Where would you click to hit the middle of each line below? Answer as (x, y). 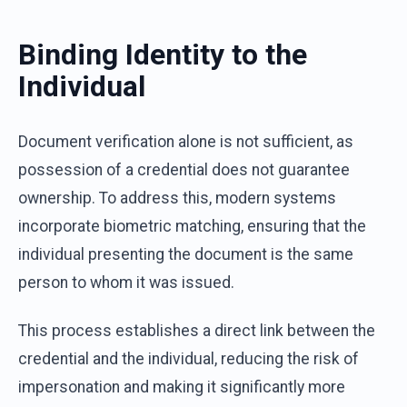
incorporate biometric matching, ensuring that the (192, 227)
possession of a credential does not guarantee (184, 170)
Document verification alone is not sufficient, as (186, 142)
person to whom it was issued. (126, 283)
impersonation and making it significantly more (182, 387)
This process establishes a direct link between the (197, 330)
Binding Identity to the (163, 55)
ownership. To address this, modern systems (177, 199)
